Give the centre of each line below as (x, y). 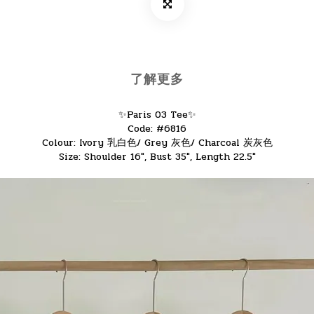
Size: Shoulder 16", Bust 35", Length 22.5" (157, 157)
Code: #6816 (157, 129)
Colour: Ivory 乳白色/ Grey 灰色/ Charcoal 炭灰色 (157, 143)
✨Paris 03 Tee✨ (157, 115)
